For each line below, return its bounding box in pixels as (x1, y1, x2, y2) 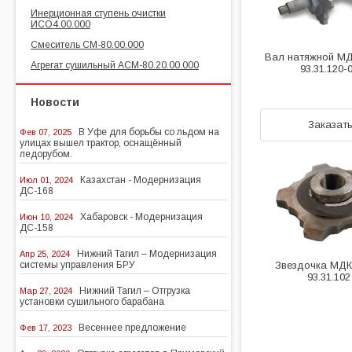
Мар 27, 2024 (20, 286, 72, 295)
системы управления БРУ (20, 259, 135, 270)
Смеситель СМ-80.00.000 (31, 39, 144, 50)
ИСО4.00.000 (31, 19, 90, 30)
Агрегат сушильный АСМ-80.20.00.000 (31, 60, 199, 71)
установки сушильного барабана (20, 296, 164, 307)
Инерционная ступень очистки (31, 8, 166, 19)
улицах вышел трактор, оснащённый (20, 137, 181, 148)
